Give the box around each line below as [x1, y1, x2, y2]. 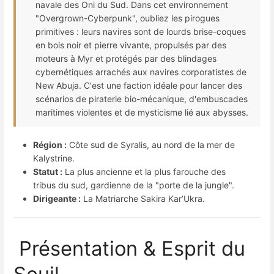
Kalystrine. [33, 153, 75, 164]
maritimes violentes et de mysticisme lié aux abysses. [35, 106, 248, 117]
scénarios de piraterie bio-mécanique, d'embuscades [35, 93, 248, 104]
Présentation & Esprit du [13, 235, 245, 261]
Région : [33, 139, 67, 150]
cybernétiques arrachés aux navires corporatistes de [35, 66, 246, 77]
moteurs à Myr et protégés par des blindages [35, 53, 217, 64]
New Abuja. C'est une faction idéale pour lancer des [35, 80, 242, 91]
